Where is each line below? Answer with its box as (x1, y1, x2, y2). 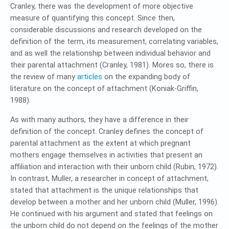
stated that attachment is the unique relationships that (10, 186, 198, 195)
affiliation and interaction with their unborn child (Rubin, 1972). (10, 162, 218, 171)
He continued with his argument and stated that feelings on (10, 209, 213, 218)
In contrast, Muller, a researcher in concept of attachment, (10, 174, 209, 183)
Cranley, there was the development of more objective (10, 2, 193, 11)
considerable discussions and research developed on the (10, 25, 202, 34)
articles (77, 72, 102, 81)
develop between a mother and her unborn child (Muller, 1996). (10, 197, 219, 207)
